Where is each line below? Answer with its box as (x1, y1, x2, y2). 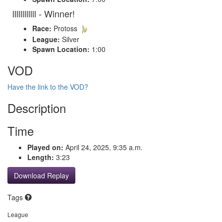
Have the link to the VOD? (7, 81, 88, 92)
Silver (60, 34, 79, 44)
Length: (27, 152, 54, 162)
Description (7, 99, 66, 116)
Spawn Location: (32, 44, 90, 54)
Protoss (52, 23, 79, 33)
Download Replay (14, 170, 69, 180)
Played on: (27, 142, 63, 152)
